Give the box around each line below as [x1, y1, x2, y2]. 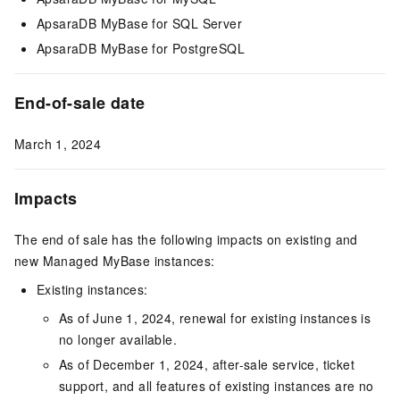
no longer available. [59, 330, 178, 349]
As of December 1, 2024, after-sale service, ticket [59, 355, 354, 374]
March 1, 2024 [14, 135, 102, 154]
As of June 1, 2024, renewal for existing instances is [59, 309, 371, 328]
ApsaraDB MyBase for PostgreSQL [37, 39, 245, 58]
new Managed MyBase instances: [14, 252, 215, 271]
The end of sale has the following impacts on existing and [14, 230, 358, 249]
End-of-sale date [14, 91, 146, 115]
